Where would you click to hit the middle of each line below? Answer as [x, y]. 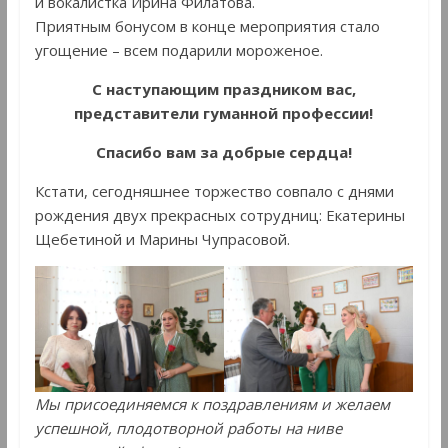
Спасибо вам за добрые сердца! [223, 151]
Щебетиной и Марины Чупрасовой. [162, 238]
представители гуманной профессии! [224, 112]
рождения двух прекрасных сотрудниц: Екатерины [219, 214]
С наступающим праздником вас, [223, 88]
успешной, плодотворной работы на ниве [188, 427]
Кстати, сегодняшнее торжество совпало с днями [214, 190]
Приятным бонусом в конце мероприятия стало [207, 25]
